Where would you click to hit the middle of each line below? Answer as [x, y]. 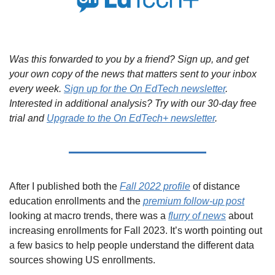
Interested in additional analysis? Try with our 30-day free [133, 103]
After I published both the [64, 186]
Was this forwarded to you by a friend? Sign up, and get [129, 59]
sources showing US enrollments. [82, 260]
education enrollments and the [76, 201]
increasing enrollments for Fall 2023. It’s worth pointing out [136, 230]
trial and [28, 118]
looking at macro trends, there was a [89, 215]
